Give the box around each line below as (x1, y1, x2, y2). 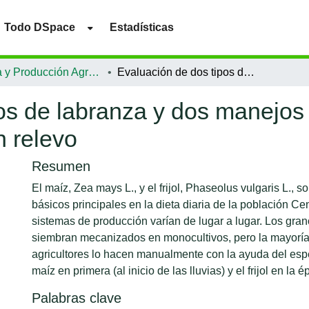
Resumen (32, 159, 90, 174)
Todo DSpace (4, 21, 76, 33)
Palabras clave (32, 290, 121, 306)
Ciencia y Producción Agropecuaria (88, 66, 99, 78)
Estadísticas (110, 21, 175, 33)
